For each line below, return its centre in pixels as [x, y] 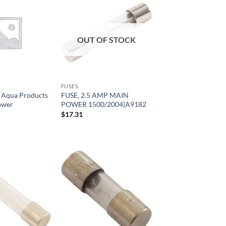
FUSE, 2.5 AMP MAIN [95, 95]
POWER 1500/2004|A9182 [103, 104]
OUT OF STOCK [106, 39]
